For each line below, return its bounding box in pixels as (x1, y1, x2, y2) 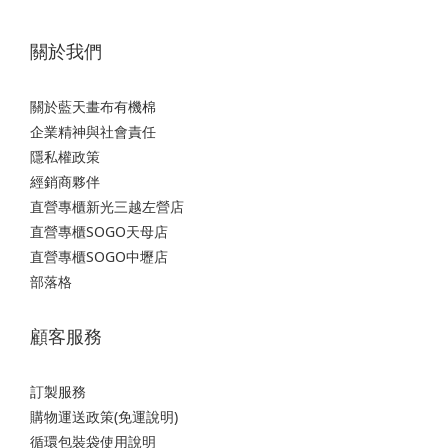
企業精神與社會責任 (30, 121, 156, 141)
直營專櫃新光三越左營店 (30, 196, 184, 216)
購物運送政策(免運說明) (30, 406, 178, 426)
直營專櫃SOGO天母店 (30, 221, 168, 241)
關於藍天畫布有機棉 (30, 96, 156, 116)
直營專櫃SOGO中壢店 (30, 246, 168, 266)
